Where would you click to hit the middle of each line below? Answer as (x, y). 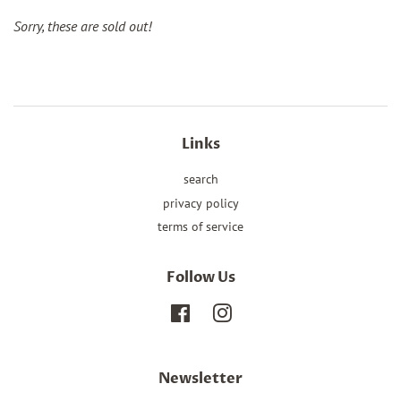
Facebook (216, 313)
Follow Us (200, 278)
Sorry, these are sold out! (82, 26)
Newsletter (200, 379)
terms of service (200, 227)
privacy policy (200, 203)
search (200, 179)
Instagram (259, 313)
